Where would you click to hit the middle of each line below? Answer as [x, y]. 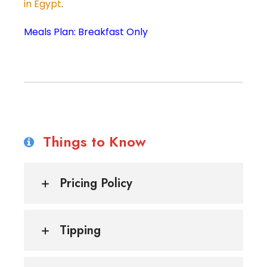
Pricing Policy [96, 183]
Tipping [80, 230]
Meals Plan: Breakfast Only [86, 32]
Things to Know [94, 141]
